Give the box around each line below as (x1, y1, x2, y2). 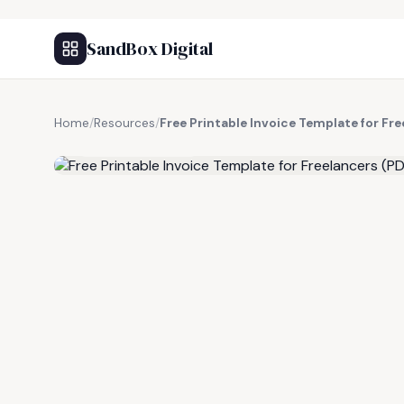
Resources (94, 115, 155, 131)
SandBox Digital (87, 36, 213, 61)
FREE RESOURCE (96, 136, 190, 151)
